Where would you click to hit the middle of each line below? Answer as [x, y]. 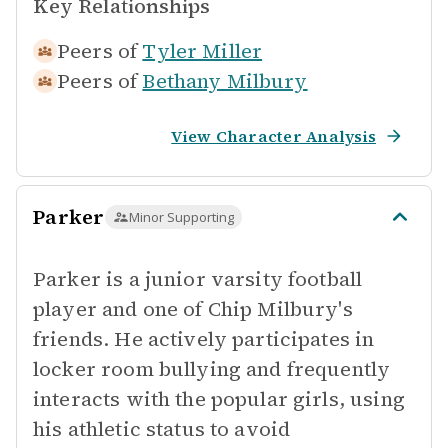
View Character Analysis [273, 136]
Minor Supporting [181, 217]
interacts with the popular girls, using [219, 399]
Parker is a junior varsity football [198, 279]
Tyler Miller [202, 51]
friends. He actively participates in [204, 339]
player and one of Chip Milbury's [193, 309]
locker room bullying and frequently [212, 369]
